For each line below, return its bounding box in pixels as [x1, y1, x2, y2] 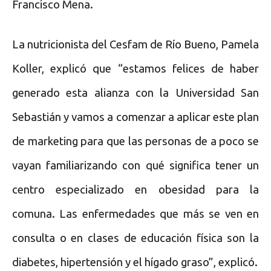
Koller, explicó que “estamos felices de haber [12, 62, 259, 75]
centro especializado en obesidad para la [12, 183, 259, 196]
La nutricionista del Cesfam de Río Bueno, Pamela [12, 38, 259, 51]
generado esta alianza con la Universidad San [12, 86, 259, 99]
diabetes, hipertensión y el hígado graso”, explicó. [12, 255, 258, 269]
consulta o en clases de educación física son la [12, 231, 259, 244]
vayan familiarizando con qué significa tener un [12, 158, 259, 172]
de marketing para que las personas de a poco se [12, 134, 259, 148]
